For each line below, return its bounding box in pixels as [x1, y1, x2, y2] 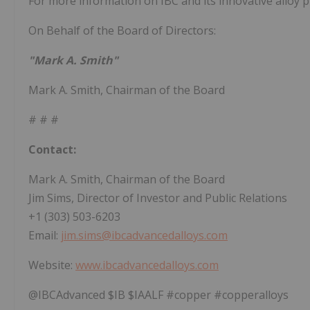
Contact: [28, 142, 76, 158]
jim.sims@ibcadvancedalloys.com [61, 228, 228, 244]
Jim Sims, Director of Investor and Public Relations [28, 190, 287, 206]
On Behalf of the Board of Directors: [28, 23, 216, 39]
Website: [28, 257, 75, 273]
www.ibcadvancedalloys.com [75, 257, 219, 273]
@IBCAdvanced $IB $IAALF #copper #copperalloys [28, 287, 289, 303]
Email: [28, 228, 61, 244]
